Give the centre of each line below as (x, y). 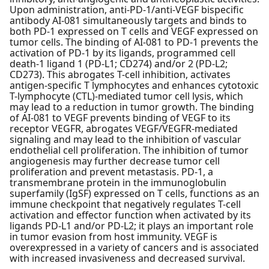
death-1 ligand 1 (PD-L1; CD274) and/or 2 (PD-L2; (119, 64)
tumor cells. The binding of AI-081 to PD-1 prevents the (134, 42)
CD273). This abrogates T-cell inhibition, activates (120, 75)
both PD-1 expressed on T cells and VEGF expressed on (134, 32)
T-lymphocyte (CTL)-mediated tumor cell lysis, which (126, 96)
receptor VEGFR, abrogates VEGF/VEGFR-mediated (124, 129)
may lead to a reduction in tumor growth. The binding (132, 107)
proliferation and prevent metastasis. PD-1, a (111, 172)
